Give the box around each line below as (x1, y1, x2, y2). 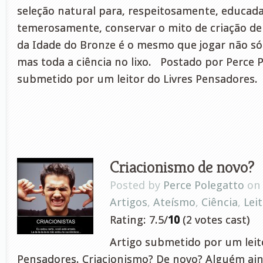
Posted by (110, 178, 163, 192)
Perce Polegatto (163, 178, 244, 192)
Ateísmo (153, 195, 195, 209)
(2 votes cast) (180, 213, 249, 227)
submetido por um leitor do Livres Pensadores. (17, 72, 258, 86)
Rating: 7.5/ (110, 213, 168, 227)
